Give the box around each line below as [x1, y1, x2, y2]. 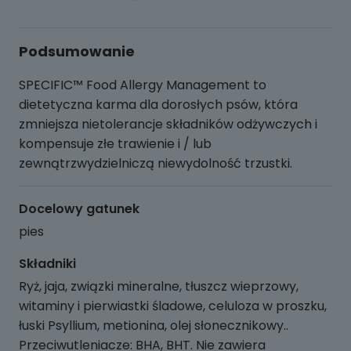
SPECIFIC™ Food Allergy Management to [19, 76, 266, 94]
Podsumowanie [19, 42, 135, 61]
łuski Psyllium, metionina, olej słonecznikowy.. [19, 317, 288, 335]
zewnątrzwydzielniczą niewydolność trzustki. [19, 154, 292, 172]
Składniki [19, 255, 76, 273]
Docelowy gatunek [19, 200, 139, 218]
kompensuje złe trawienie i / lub [19, 135, 212, 153]
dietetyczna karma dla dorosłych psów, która [19, 96, 298, 114]
